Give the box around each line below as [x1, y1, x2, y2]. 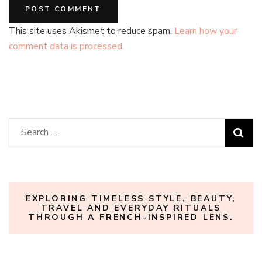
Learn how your [174, 24, 237, 37]
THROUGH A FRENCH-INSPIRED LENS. [28, 211, 234, 223]
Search [20, 125, 48, 138]
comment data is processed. [9, 39, 124, 53]
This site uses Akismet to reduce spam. [9, 24, 174, 37]
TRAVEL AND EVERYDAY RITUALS [40, 202, 222, 213]
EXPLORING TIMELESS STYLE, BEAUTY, [25, 192, 237, 204]
